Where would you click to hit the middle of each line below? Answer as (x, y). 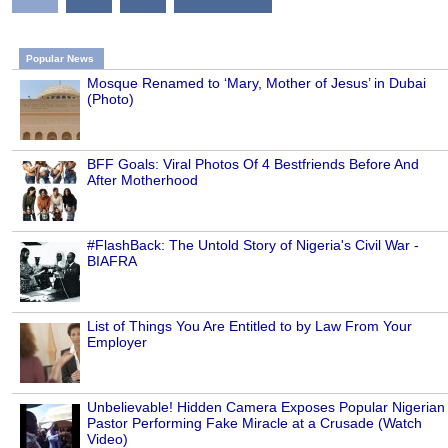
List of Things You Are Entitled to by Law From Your (249, 326)
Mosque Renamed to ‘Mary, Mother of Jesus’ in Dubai (256, 83)
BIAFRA (112, 261)
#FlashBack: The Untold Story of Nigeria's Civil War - (253, 245)
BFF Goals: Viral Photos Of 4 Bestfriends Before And (253, 164)
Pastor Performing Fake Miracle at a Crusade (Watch (254, 423)
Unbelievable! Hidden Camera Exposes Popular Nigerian (266, 407)
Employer (117, 342)
